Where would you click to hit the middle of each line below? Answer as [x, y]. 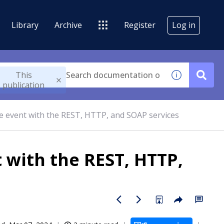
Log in [184, 25]
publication [24, 85]
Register [140, 25]
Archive [68, 25]
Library [25, 25]
